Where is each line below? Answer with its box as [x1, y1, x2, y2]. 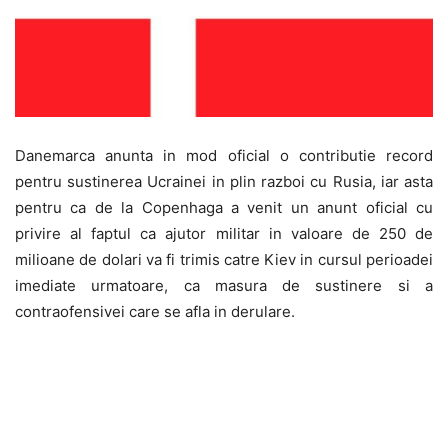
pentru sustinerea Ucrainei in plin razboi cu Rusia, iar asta [15, 171, 433, 191]
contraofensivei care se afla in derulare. [15, 301, 295, 321]
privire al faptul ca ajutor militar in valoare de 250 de [15, 223, 433, 243]
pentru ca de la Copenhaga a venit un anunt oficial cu [15, 197, 433, 217]
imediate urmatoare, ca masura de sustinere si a [15, 275, 433, 295]
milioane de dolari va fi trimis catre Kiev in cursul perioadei [15, 249, 433, 269]
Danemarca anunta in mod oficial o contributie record [15, 145, 433, 165]
